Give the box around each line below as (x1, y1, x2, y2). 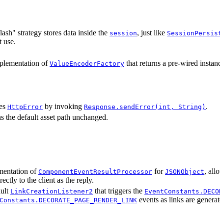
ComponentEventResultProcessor (38, 167, 152, 175)
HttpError (7, 103, 43, 110)
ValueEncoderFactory (50, 59, 124, 67)
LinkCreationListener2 (10, 187, 93, 195)
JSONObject (165, 167, 204, 175)
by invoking (43, 102, 84, 110)
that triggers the (93, 186, 144, 195)
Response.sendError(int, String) (84, 103, 206, 110)
